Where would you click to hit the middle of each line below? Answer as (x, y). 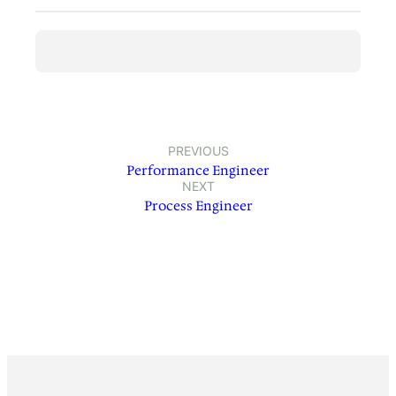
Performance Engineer (198, 171)
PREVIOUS (198, 151)
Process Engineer (198, 206)
